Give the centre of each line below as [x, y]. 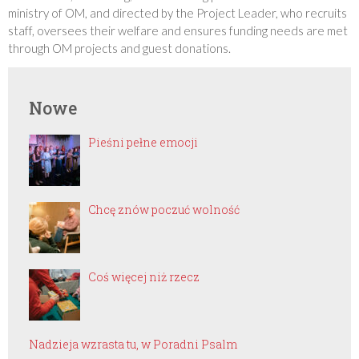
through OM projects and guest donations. [119, 48]
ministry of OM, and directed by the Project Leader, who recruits [177, 12]
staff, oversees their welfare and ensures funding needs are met [177, 30]
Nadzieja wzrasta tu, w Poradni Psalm [133, 344]
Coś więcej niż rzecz [143, 276]
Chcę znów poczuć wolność [163, 209]
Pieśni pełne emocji [143, 142]
